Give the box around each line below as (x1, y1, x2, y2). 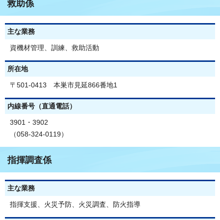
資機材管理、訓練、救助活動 (10, 44, 99, 52)
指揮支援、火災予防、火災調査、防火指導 (10, 200, 140, 208)
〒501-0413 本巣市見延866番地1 (10, 81, 117, 89)
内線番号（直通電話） (7, 102, 76, 110)
